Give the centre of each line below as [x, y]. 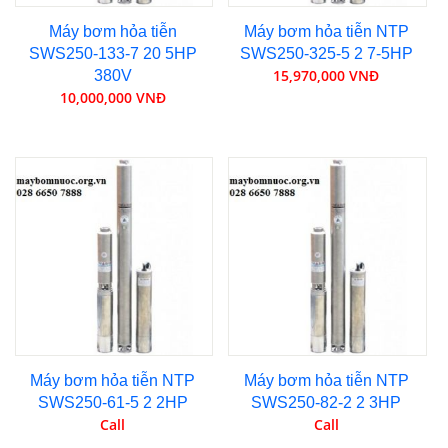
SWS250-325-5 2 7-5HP [326, 53]
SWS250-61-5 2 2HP [112, 402]
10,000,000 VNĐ [112, 97]
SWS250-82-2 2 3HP [326, 402]
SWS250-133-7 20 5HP [112, 53]
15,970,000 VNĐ [326, 75]
